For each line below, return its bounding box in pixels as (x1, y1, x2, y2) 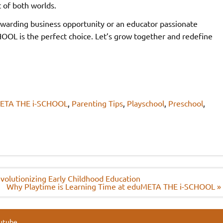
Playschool (126, 98, 164, 108)
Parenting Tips (71, 98, 123, 108)
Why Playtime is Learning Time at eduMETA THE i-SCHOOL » (6, 181, 222, 192)
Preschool (168, 98, 203, 108)
